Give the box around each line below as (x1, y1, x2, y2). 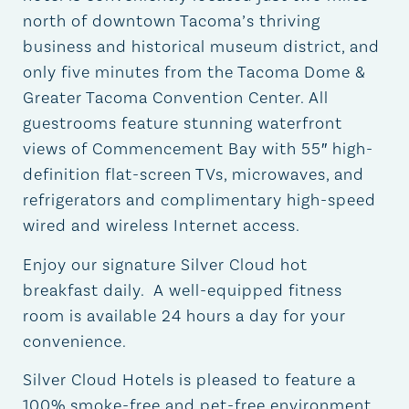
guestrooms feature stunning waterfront (23, 113, 342, 135)
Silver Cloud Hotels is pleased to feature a (23, 370, 356, 392)
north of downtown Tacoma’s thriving (23, 11, 320, 33)
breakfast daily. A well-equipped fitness (23, 279, 342, 301)
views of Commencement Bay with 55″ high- (23, 139, 373, 161)
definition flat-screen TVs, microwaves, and (23, 164, 364, 186)
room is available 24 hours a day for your (23, 305, 346, 327)
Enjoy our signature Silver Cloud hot (23, 254, 308, 276)
